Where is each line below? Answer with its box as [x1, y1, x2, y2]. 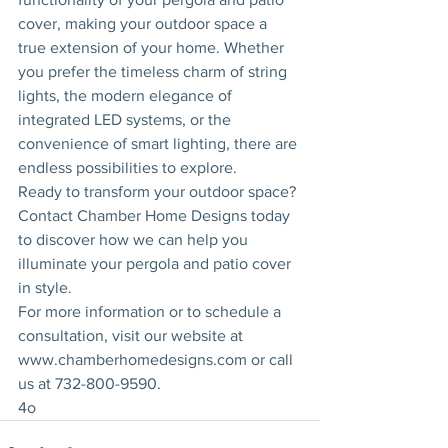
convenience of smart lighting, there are [18, 135, 301, 152]
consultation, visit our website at [18, 327, 247, 344]
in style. [18, 279, 72, 296]
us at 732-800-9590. [18, 375, 161, 392]
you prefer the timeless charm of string [18, 63, 291, 80]
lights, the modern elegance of [18, 87, 236, 104]
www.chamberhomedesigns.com [18, 351, 247, 368]
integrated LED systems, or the [18, 111, 235, 128]
